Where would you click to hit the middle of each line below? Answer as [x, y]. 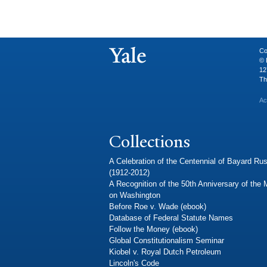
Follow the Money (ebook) [153, 229]
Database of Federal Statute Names [171, 218]
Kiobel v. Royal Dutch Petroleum [165, 252]
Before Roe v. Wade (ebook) [158, 207]
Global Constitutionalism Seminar [167, 241]
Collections [150, 141]
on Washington [135, 195]
